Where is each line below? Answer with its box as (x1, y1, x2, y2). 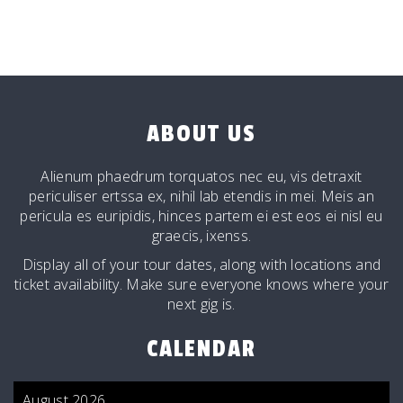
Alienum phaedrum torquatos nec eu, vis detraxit (40, 166, 363, 186)
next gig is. (167, 293, 236, 314)
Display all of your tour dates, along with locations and (22, 254, 381, 274)
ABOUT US (147, 119, 256, 148)
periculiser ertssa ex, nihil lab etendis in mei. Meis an (29, 185, 374, 206)
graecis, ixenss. (151, 225, 252, 246)
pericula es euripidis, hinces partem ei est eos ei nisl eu (20, 205, 383, 226)
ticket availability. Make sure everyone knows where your (14, 273, 389, 294)
